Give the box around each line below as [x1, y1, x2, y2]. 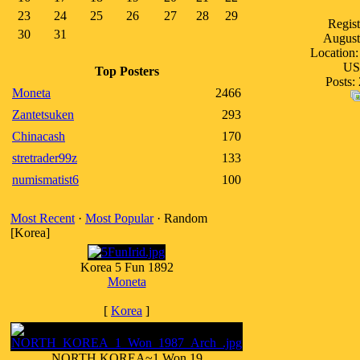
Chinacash [12, 129, 65, 143]
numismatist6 [12, 173, 79, 186]
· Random [153, 211, 207, 225]
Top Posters [94, 64, 159, 78]
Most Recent [10, 211, 75, 225]
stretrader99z [12, 151, 77, 165]
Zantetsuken [12, 108, 74, 121]
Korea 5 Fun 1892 [80, 260, 174, 274]
